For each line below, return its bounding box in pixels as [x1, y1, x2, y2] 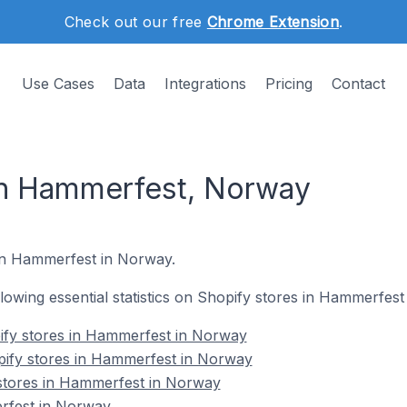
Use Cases [22, 74, 94, 93]
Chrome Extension [206, 13, 339, 31]
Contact [332, 74, 385, 93]
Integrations [164, 74, 246, 93]
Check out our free [64, 13, 207, 31]
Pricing [265, 74, 313, 93]
